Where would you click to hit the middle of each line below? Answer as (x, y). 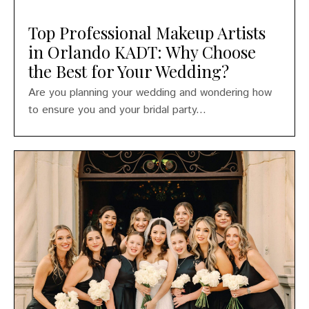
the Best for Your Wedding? (129, 71)
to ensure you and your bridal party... (117, 110)
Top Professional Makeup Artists (147, 32)
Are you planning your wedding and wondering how (150, 92)
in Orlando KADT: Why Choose (142, 51)
